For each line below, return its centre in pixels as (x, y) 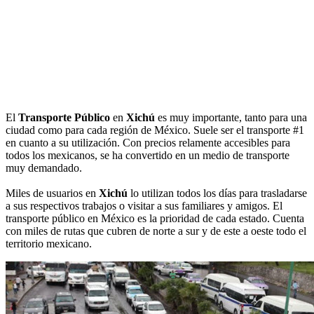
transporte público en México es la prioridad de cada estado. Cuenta (155, 218)
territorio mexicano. (49, 243)
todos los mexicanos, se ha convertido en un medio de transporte (148, 155)
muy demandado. (44, 168)
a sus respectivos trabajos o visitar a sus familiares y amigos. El (144, 205)
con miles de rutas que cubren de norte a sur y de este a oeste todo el (156, 231)
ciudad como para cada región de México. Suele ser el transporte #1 (155, 130)
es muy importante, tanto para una (231, 117)
